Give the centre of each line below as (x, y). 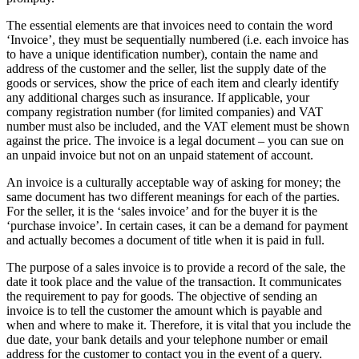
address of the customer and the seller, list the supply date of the (166, 69)
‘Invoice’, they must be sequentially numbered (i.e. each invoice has (177, 40)
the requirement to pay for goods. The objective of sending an (162, 296)
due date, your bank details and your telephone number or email (167, 340)
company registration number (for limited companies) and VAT (165, 112)
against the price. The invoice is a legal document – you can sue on (175, 141)
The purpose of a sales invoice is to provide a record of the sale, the (176, 268)
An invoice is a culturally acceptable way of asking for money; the (173, 183)
